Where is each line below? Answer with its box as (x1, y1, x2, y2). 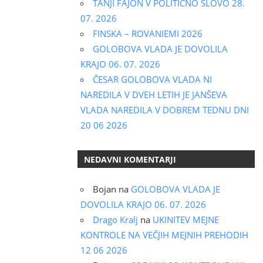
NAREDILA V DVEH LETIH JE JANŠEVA (80, 89, 227, 101)
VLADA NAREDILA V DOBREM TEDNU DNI (80, 104, 249, 116)
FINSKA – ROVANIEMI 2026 (92, 28, 203, 40)
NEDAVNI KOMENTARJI (84, 153, 177, 165)
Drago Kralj (92, 213, 138, 225)
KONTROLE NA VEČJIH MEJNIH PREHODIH (80, 228, 248, 241)
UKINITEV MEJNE (152, 213, 219, 225)
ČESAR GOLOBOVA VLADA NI (92, 73, 212, 86)
